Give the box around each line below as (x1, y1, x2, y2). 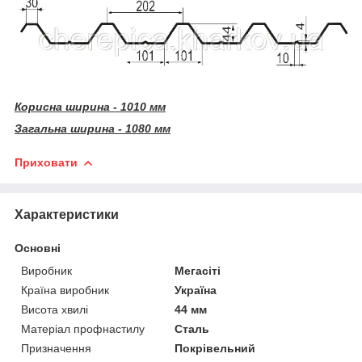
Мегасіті (175, 263, 221, 277)
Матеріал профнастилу (21, 322, 145, 335)
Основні (15, 241, 61, 255)
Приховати (15, 155, 78, 169)
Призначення (21, 341, 91, 355)
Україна (175, 283, 217, 297)
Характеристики (15, 207, 119, 221)
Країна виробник (21, 283, 109, 297)
